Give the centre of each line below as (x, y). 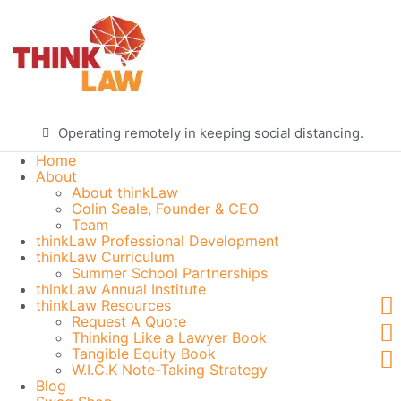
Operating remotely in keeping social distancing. (210, 133)
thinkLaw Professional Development (158, 241)
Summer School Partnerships (170, 273)
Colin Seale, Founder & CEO (165, 209)
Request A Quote (129, 321)
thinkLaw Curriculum (105, 257)
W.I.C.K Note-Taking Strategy (170, 370)
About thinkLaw (125, 192)
